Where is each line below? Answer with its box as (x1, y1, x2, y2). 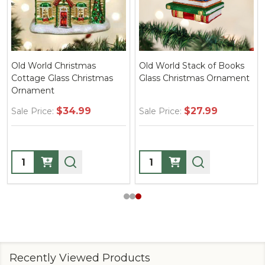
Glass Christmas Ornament (139, 73, 250, 83)
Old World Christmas (11, 60, 96, 71)
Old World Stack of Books (139, 60, 244, 71)
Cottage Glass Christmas (11, 73, 113, 83)
